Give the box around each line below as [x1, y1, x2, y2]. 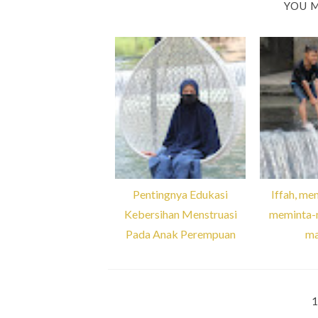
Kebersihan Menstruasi [124, 207, 237, 221]
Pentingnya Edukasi [133, 187, 228, 201]
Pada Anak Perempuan [125, 227, 236, 241]
